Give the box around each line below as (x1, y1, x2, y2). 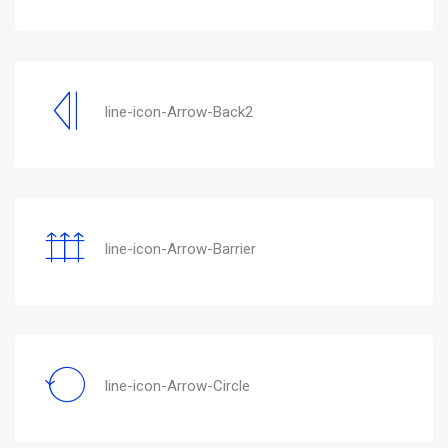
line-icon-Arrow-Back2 (105, 102, 253, 121)
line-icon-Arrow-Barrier (105, 239, 256, 258)
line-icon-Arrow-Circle (105, 376, 250, 395)
